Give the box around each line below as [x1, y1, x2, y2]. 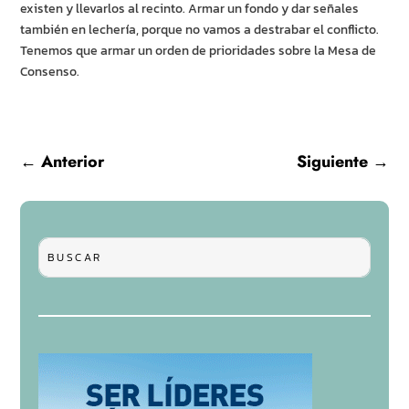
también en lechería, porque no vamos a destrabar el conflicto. [20, 20, 380, 40]
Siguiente [296, 150, 368, 174]
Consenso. [20, 62, 80, 82]
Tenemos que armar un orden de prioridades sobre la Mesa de [20, 41, 377, 61]
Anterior [41, 150, 105, 174]
